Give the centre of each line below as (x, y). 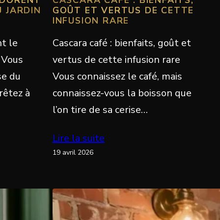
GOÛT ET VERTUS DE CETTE (123, 10)
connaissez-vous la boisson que (122, 93)
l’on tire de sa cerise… (100, 110)
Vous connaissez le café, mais (117, 76)
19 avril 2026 (73, 152)
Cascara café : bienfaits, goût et (122, 43)
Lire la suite (78, 138)
